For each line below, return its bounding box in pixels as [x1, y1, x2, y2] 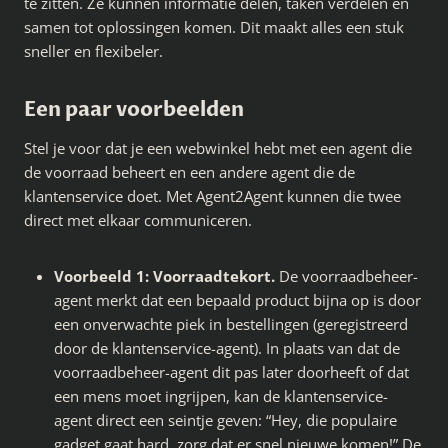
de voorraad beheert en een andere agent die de [24, 162, 355, 183]
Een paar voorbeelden [24, 96, 244, 124]
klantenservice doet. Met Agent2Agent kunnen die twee [24, 186, 401, 207]
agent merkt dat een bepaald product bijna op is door [54, 290, 421, 311]
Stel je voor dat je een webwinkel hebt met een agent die [24, 138, 412, 159]
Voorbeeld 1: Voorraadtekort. [54, 266, 275, 287]
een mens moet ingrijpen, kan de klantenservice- [54, 386, 388, 407]
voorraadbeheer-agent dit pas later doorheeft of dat [54, 362, 409, 383]
